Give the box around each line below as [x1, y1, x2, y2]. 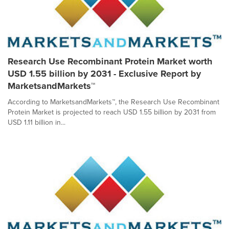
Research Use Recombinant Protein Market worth [8, 55, 212, 68]
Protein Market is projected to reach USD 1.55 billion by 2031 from [8, 107, 216, 118]
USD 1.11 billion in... [8, 117, 65, 128]
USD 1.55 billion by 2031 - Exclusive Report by [8, 67, 201, 81]
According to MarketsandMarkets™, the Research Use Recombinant [8, 97, 219, 108]
